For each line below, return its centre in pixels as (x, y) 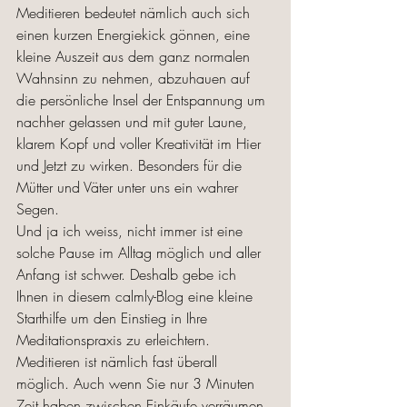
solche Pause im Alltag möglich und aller (141, 253)
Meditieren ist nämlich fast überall (119, 362)
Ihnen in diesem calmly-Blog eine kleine (137, 296)
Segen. (40, 209)
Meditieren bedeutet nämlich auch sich (135, 13)
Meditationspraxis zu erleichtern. (115, 340)
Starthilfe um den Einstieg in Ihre (114, 318)
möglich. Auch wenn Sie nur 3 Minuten (138, 383)
